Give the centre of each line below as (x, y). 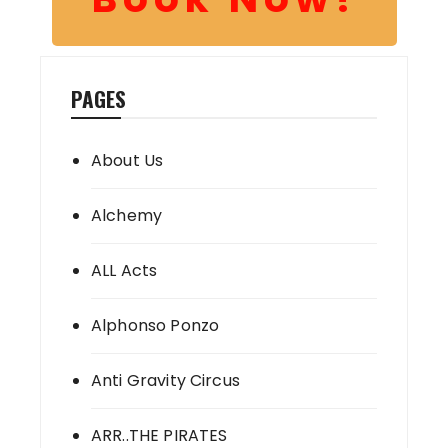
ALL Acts (124, 271)
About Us (127, 161)
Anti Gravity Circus (165, 381)
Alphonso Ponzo (155, 326)
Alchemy (127, 216)
